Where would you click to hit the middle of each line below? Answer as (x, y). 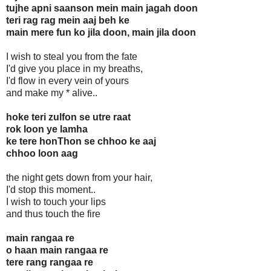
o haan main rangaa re (57, 250)
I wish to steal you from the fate (72, 57)
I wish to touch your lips (56, 202)
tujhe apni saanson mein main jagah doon (102, 8)
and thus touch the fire (53, 214)
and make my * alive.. (52, 93)
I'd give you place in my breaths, (74, 69)
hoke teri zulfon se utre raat (68, 117)
